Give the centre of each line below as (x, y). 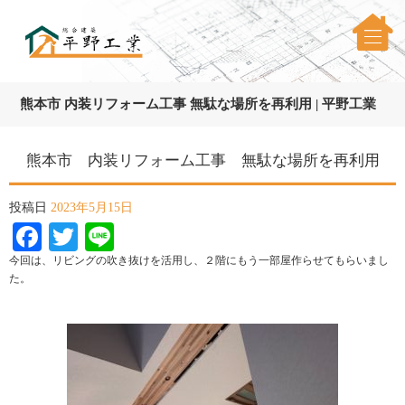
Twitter (120, 237)
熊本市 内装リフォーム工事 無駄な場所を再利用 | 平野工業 (198, 104)
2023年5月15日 (92, 207)
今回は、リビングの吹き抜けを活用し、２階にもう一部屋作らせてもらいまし (199, 261)
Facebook (98, 237)
